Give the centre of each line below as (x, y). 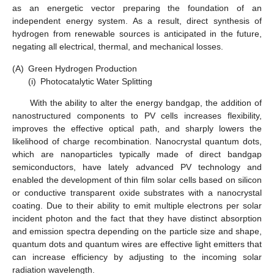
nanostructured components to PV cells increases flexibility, (137, 116)
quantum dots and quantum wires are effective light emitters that (137, 244)
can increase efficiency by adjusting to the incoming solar (137, 257)
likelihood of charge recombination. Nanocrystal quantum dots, (137, 142)
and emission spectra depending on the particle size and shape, (137, 231)
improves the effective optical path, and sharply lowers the (137, 129)
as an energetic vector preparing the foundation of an (137, 8)
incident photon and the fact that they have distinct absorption (137, 219)
